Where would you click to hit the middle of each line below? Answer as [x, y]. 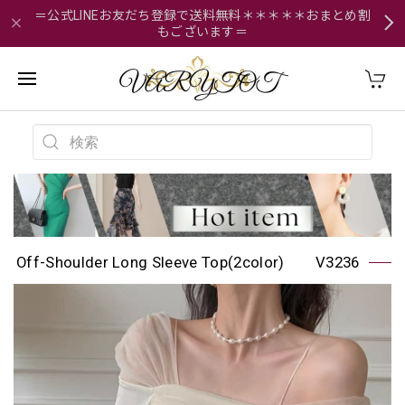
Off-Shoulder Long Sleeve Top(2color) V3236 [188, 262]
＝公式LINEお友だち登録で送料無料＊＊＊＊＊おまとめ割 [202, 15]
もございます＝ [202, 32]
